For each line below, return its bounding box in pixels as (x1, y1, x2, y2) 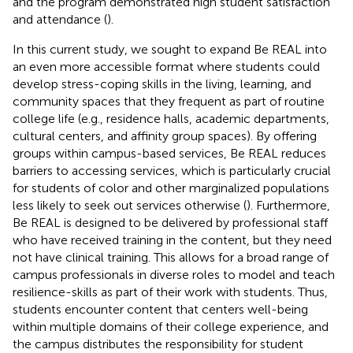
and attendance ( (13, 11, 107, 27)
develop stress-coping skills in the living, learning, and (13, 76, 311, 91)
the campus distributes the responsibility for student (13, 336, 303, 351)
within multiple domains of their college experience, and (13, 318, 329, 334)
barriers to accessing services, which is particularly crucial (13, 162, 331, 178)
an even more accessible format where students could (13, 58, 320, 74)
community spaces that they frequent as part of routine (13, 93, 325, 109)
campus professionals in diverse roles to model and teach (13, 266, 335, 282)
